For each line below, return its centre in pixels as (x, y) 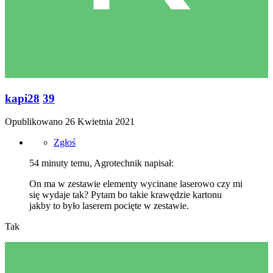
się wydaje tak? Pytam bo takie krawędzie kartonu (126, 195)
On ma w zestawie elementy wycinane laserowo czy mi (136, 184)
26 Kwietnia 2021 (100, 122)
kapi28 (22, 98)
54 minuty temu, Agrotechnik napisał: (101, 163)
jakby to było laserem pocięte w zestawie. (109, 206)
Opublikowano (35, 122)
